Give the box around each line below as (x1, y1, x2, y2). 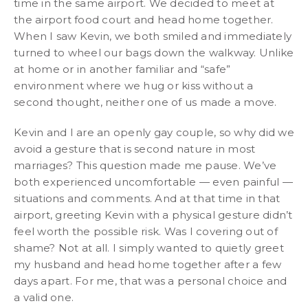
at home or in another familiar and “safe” (14, 62, 231, 76)
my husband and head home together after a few (14, 257, 282, 271)
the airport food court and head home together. (14, 12, 274, 26)
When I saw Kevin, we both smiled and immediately (14, 29, 291, 43)
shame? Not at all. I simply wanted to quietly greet (14, 241, 284, 254)
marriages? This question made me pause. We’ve (14, 158, 277, 172)
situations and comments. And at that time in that (14, 191, 280, 205)
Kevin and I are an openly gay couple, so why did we (14, 125, 294, 139)
